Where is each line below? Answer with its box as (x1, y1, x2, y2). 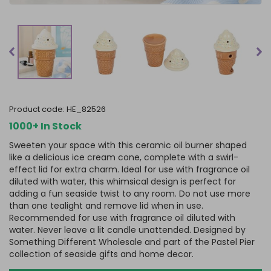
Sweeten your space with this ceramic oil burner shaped (9, 139, 247, 151)
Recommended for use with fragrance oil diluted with (9, 212, 235, 224)
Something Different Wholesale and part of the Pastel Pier (9, 236, 255, 248)
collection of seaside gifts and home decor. (9, 248, 194, 260)
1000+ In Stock (9, 119, 82, 133)
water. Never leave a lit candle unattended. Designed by (9, 224, 246, 236)
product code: (14, 103, 65, 115)
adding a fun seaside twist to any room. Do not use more (9, 188, 250, 200)
